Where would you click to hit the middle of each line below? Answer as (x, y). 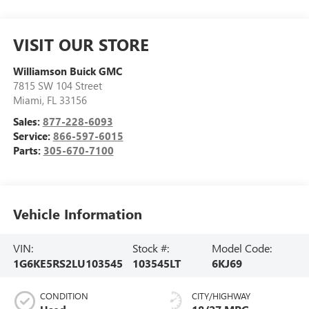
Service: (33, 136)
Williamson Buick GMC (67, 71)
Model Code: (242, 248)
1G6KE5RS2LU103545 (68, 263)
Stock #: (151, 248)
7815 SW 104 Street (57, 86)
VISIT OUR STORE (81, 44)
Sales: (28, 122)
